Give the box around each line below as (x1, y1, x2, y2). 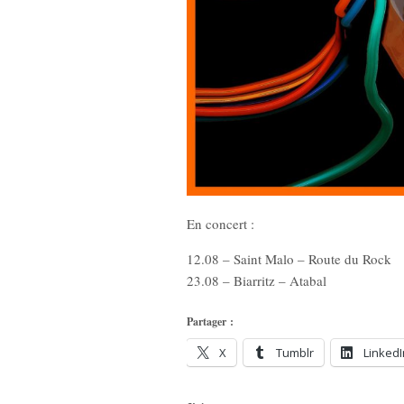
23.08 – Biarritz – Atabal (187, 271, 326, 290)
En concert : (187, 215, 254, 234)
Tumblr (276, 344, 314, 362)
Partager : (187, 314, 234, 330)
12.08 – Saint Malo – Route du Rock (187, 250, 391, 269)
